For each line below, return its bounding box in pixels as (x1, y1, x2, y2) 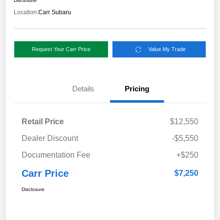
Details (72, 84, 94, 93)
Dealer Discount (22, 134, 78, 143)
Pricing (125, 84, 149, 93)
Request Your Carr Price (31, 46, 90, 53)
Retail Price (22, 117, 64, 126)
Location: (14, 9, 38, 16)
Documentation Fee (22, 151, 90, 160)
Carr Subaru (38, 9, 71, 16)
